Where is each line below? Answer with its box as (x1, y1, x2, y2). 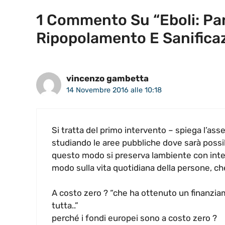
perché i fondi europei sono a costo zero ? (52, 213, 217, 223)
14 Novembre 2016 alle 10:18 (66, 85, 162, 95)
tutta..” (52, 200, 78, 211)
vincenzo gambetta (66, 73, 149, 84)
